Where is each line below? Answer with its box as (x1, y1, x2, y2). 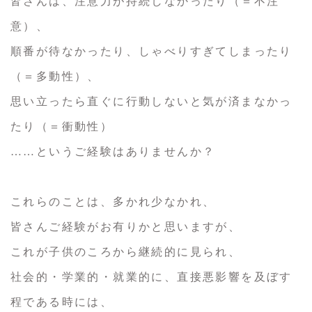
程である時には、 (10, 296, 114, 309)
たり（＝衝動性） (10, 120, 114, 133)
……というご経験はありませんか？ (10, 146, 216, 158)
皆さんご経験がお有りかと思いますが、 (10, 221, 242, 233)
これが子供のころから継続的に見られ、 (10, 246, 242, 258)
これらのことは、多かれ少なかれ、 (10, 196, 216, 208)
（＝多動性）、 (10, 70, 100, 83)
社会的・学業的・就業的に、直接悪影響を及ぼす (10, 271, 292, 283)
